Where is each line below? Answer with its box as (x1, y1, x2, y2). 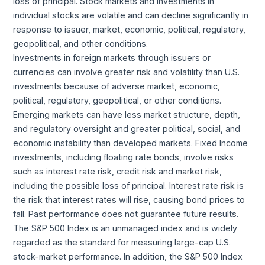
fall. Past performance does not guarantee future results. (13, 208, 239, 219)
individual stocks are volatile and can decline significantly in (13, 9, 249, 20)
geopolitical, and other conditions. (13, 38, 148, 49)
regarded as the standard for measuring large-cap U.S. (13, 237, 231, 247)
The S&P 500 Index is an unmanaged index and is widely (13, 222, 238, 233)
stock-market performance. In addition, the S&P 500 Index (13, 251, 243, 261)
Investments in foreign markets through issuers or (13, 52, 211, 63)
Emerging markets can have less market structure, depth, (13, 109, 241, 119)
